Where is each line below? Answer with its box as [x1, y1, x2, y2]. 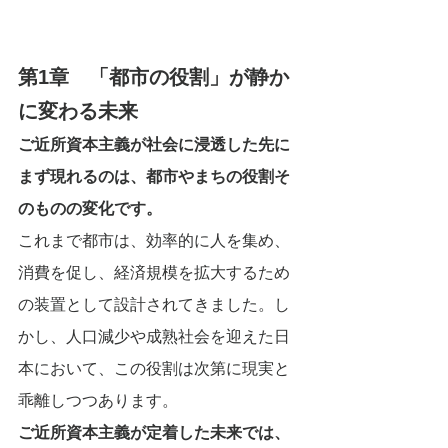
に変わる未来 [18, 100, 138, 122]
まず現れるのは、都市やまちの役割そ [18, 168, 290, 185]
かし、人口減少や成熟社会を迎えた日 [18, 328, 290, 345]
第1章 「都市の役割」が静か [18, 66, 289, 88]
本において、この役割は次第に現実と [18, 360, 290, 377]
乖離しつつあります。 [18, 392, 178, 409]
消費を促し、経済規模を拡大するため [18, 264, 290, 281]
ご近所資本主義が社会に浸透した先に [18, 136, 290, 153]
